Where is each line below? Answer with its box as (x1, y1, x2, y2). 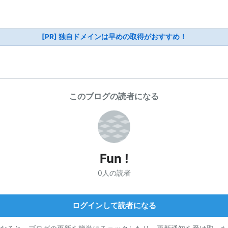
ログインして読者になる (72, 200, 156, 210)
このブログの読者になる (69, 91, 159, 101)
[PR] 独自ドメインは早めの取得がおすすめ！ (41, 33, 187, 41)
